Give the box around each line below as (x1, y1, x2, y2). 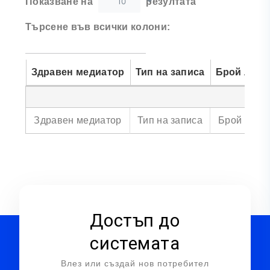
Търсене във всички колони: (25, 21, 171, 32)
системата (90, 233, 180, 254)
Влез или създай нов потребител (61, 258, 209, 268)
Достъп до (90, 210, 180, 231)
